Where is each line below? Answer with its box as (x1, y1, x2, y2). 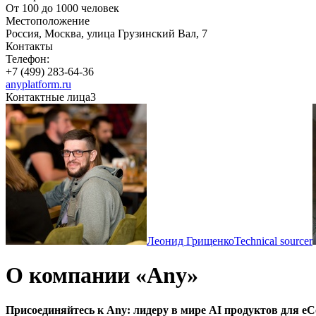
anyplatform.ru (6, 78, 71, 90)
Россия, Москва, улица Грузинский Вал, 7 (6, 28, 207, 39)
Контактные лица (6, 91, 90, 103)
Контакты (6, 40, 53, 52)
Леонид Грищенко (147, 235, 234, 247)
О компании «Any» (6, 262, 198, 288)
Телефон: (6, 53, 49, 65)
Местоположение (6, 15, 90, 27)
